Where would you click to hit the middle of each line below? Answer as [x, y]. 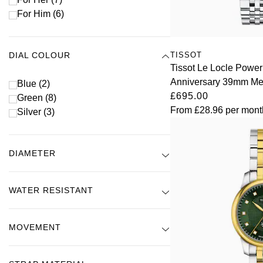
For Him [35, 14]
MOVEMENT [35, 227]
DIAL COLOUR [40, 55]
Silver [30, 112]
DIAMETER [32, 153]
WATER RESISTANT [51, 190]
